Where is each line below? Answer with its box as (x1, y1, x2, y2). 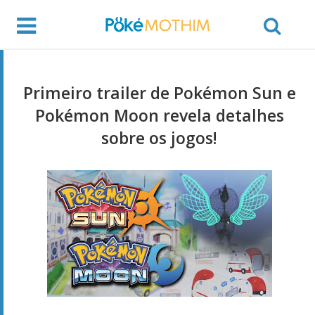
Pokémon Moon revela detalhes (34, 103, 284, 127)
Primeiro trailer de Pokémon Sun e (22, 81, 296, 104)
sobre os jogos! (101, 126, 217, 149)
